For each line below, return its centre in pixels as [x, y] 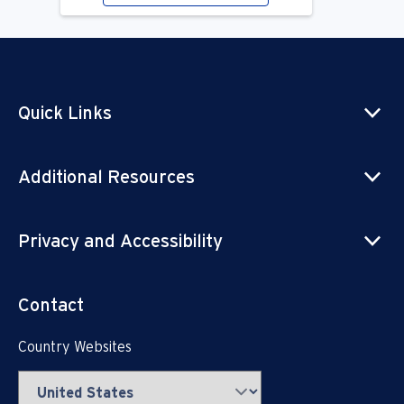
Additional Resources [106, 177]
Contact [51, 305]
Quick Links [65, 113]
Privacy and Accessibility [120, 241]
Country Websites [75, 347]
